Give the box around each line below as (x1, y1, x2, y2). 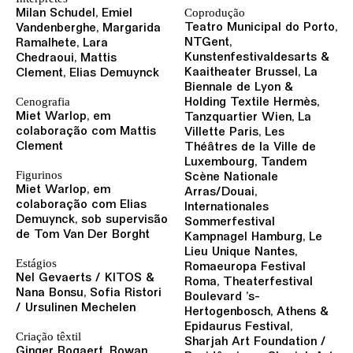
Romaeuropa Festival (184, 262, 306, 273)
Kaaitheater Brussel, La (184, 67, 318, 78)
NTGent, (184, 37, 232, 48)
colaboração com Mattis (16, 126, 156, 137)
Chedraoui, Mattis (16, 53, 117, 64)
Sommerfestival (184, 217, 275, 228)
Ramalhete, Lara (16, 38, 108, 49)
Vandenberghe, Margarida (16, 23, 161, 34)
